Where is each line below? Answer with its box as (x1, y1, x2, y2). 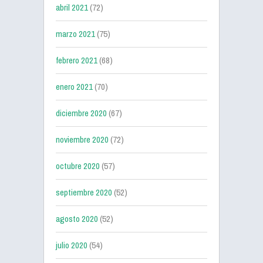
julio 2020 (56, 239, 87, 251)
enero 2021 (56, 80, 93, 93)
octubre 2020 (56, 160, 100, 172)
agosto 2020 (56, 213, 98, 225)
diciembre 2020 (56, 107, 107, 119)
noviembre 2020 (56, 133, 109, 146)
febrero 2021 (56, 54, 97, 66)
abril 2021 (56, 1, 88, 14)
